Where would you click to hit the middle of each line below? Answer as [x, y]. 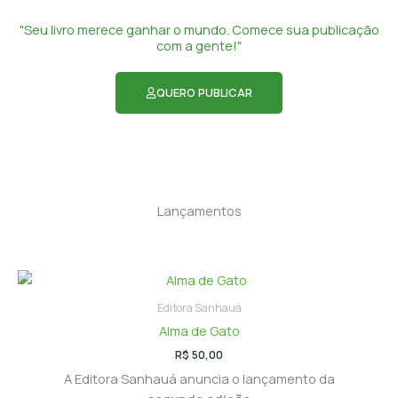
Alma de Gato [199, 330]
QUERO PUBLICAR [205, 93]
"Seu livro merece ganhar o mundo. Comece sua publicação [199, 30]
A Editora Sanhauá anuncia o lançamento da [199, 378]
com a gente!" [199, 46]
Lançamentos [199, 210]
